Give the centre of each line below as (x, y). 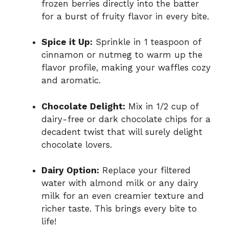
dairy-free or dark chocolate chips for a (126, 119)
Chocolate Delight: (83, 106)
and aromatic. (71, 81)
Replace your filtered (145, 170)
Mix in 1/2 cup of (162, 106)
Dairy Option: (70, 170)
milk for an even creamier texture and (123, 196)
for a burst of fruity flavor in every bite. (125, 16)
